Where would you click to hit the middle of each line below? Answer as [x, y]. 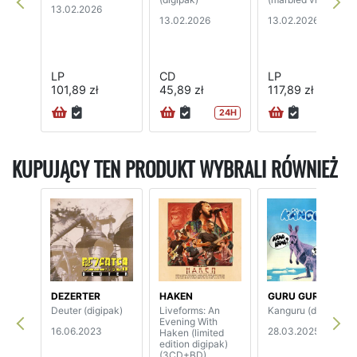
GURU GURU [297, 296]
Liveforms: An [190, 310]
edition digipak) [194, 343]
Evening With [188, 321]
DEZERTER [76, 296]
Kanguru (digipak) [307, 310]
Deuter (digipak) [87, 310]
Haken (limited [192, 332]
